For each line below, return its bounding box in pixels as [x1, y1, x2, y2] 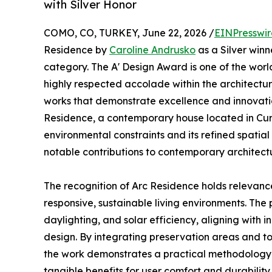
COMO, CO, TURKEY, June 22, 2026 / [44, 27, 214, 39]
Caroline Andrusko [109, 44, 195, 56]
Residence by [44, 44, 109, 56]
